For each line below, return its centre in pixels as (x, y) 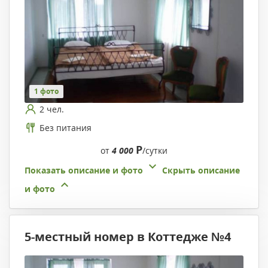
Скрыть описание (201, 170)
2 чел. (52, 109)
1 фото (46, 92)
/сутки (155, 151)
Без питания (66, 127)
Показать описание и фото (84, 170)
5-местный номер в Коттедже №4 (128, 237)
